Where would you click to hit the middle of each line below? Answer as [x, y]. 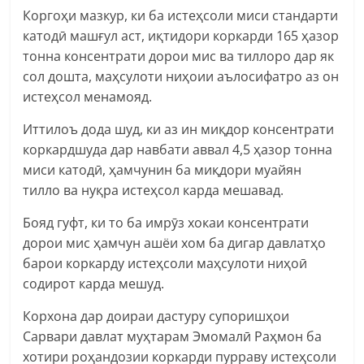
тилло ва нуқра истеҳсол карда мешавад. [154, 190]
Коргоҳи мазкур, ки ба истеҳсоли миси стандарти [181, 15]
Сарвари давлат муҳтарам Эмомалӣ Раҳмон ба [173, 336]
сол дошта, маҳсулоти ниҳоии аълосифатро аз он [181, 76]
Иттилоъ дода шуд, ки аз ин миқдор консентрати [179, 129]
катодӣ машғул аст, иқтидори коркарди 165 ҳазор [181, 35]
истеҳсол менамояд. [88, 96]
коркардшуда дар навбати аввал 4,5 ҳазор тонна [178, 149]
